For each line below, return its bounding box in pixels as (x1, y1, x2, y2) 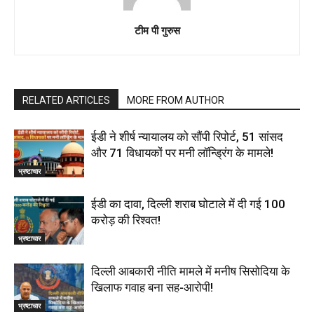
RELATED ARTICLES (22, 94, 110, 106)
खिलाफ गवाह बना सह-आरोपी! (91, 280, 213, 294)
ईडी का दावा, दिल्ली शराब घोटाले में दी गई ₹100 (91, 196, 285, 211)
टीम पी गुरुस (134, 22, 180, 37)
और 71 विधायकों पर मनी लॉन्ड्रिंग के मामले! (91, 145, 273, 160)
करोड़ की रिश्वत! (91, 212, 161, 227)
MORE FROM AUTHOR (127, 94, 224, 106)
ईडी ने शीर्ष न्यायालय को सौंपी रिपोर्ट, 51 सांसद (91, 129, 283, 144)
